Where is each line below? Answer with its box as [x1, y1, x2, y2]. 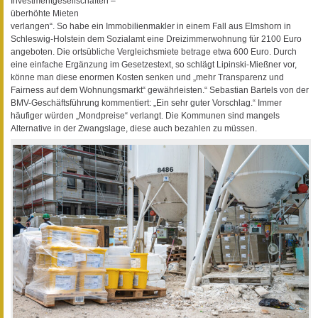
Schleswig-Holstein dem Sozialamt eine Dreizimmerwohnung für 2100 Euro [11, 34, 302, 45]
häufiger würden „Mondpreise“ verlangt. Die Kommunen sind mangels [11, 111, 280, 121]
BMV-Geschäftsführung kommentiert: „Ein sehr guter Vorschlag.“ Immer [11, 98, 282, 109]
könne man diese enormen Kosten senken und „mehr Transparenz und [11, 72, 284, 83]
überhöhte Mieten [11, 9, 79, 19]
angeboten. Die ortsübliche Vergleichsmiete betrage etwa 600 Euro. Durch [11, 47, 297, 57]
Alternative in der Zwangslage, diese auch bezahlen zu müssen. [11, 124, 257, 134]
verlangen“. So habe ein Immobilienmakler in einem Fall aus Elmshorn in [11, 21, 291, 32]
